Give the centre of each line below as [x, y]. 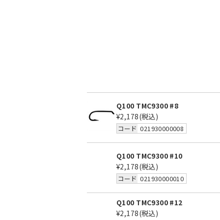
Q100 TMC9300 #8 [148, 106]
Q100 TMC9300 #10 [150, 156]
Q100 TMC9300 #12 [150, 202]
